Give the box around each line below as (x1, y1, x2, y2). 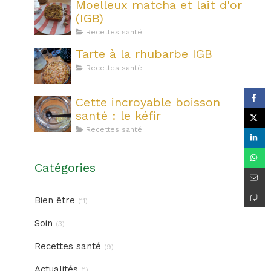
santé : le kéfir (75, 108, 161, 123)
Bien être (34, 195, 75, 206)
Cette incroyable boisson (75, 95, 220, 109)
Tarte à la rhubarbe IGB (75, 47, 212, 61)
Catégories (34, 160, 96, 175)
